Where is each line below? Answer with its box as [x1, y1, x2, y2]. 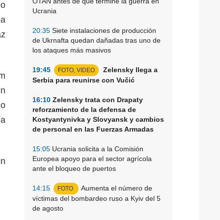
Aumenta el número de [81, 184, 152, 192]
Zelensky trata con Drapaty [51, 95, 143, 104]
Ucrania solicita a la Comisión [50, 144, 143, 153]
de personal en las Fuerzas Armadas [32, 125, 154, 133]
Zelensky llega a [101, 65, 158, 74]
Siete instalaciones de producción [50, 26, 156, 34]
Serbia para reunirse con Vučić [32, 76, 135, 84]
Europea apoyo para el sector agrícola [32, 154, 152, 163]
